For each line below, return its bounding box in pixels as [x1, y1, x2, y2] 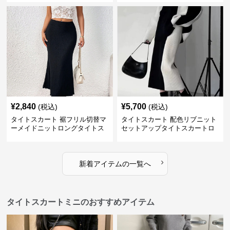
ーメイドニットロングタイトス [11, 124, 105, 132]
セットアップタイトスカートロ [121, 124, 215, 132]
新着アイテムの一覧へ [79, 160, 151, 168]
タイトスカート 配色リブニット [121, 116, 217, 123]
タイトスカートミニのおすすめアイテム [7, 198, 155, 206]
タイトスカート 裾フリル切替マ [11, 116, 107, 123]
